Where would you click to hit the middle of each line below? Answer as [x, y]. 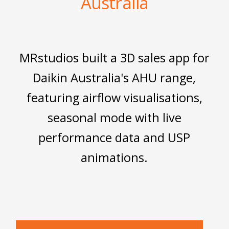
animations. [114, 157]
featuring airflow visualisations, [114, 97]
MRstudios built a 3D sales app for [114, 58]
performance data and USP [114, 137]
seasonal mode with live [114, 117]
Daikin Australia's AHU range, [114, 77]
